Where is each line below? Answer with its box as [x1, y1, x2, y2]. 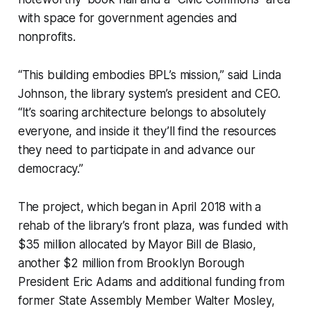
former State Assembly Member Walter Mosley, [17, 293, 275, 308]
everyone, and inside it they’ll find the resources [17, 124, 277, 138]
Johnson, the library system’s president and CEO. [17, 86, 280, 101]
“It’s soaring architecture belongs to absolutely [17, 105, 266, 119]
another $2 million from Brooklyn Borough [17, 255, 244, 270]
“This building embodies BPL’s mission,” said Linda [17, 67, 282, 82]
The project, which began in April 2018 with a [17, 199, 262, 214]
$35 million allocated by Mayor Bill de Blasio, [17, 237, 256, 251]
